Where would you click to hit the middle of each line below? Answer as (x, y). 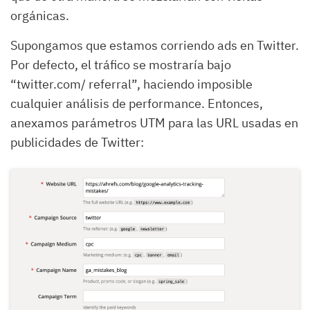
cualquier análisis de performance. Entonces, (137, 104)
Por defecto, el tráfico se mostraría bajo (121, 65)
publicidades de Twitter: (77, 143)
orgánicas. (40, 16)
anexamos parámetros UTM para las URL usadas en (154, 123)
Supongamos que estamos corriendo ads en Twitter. (155, 46)
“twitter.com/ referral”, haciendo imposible (131, 84)
